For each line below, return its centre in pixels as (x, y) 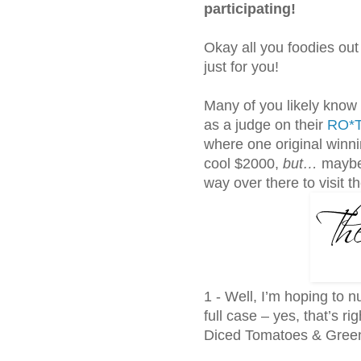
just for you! (241, 66)
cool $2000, (243, 163)
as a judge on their (266, 124)
